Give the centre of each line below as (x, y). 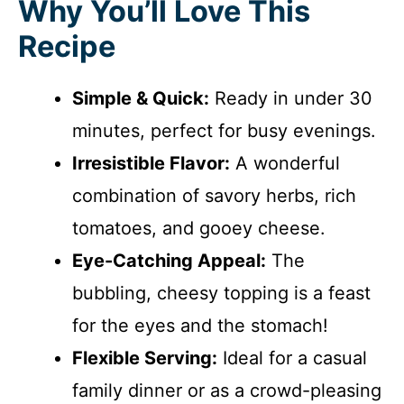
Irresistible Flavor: (151, 163)
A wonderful (285, 163)
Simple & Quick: (141, 98)
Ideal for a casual (292, 358)
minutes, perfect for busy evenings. (224, 130)
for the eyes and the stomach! (200, 325)
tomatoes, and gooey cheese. (199, 228)
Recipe (67, 46)
